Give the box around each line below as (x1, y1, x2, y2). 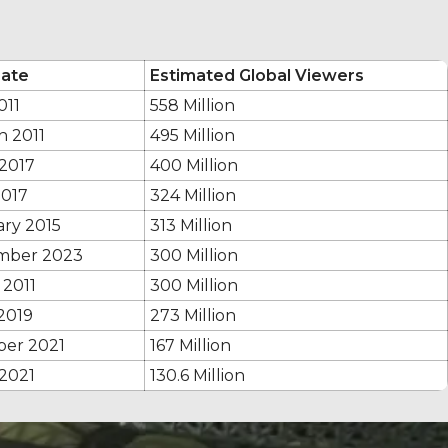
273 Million (150, 305, 236, 325)
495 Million (150, 125, 235, 145)
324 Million (150, 185, 236, 205)
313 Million (150, 215, 232, 235)
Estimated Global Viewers (150, 65, 364, 85)
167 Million (150, 335, 231, 355)
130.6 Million (150, 365, 245, 385)
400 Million (150, 155, 238, 175)
